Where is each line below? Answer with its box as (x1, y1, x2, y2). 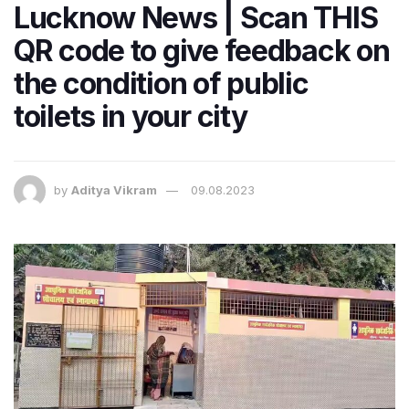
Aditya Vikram (71, 182, 157, 197)
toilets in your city (14, 98, 247, 134)
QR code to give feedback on (14, 32, 390, 68)
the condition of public (14, 65, 309, 101)
